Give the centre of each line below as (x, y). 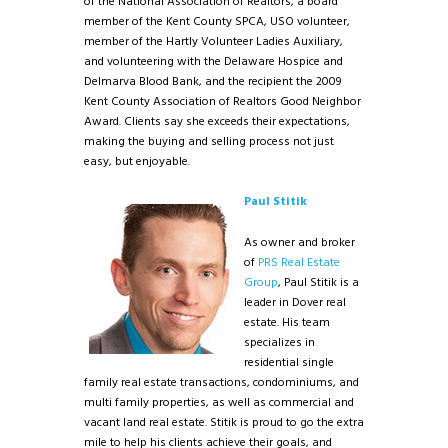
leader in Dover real (295, 302)
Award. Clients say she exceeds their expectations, (217, 122)
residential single (289, 362)
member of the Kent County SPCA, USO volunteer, (217, 22)
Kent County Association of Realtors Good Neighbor (222, 102)
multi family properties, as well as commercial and (219, 402)
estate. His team (287, 322)
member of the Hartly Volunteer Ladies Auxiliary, (213, 42)
